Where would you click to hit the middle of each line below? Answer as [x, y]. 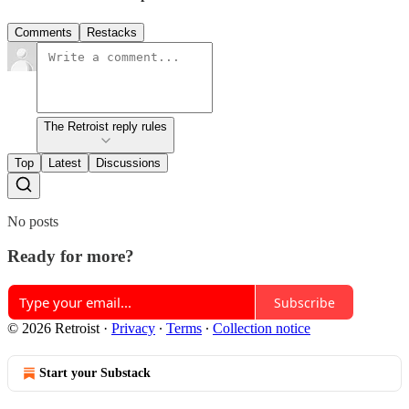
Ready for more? [71, 257]
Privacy [133, 329]
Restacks [112, 32]
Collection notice [262, 329]
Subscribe [304, 302]
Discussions [128, 163]
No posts [33, 221]
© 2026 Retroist [53, 329]
